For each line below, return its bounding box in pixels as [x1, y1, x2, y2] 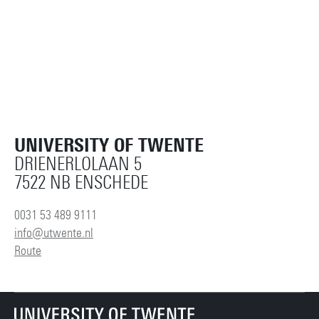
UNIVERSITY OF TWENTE [14, 134, 204, 157]
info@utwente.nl [14, 225, 93, 241]
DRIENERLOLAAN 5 [14, 153, 142, 176]
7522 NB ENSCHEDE [14, 172, 148, 194]
